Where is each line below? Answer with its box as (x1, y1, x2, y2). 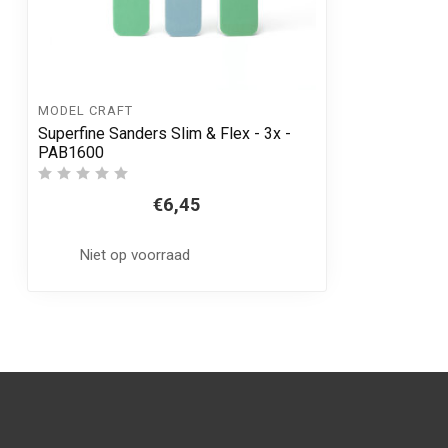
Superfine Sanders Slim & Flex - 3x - (38, 123, 291, 143)
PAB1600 (38, 142, 104, 162)
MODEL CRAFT (38, 103, 133, 119)
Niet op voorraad (78, 245, 190, 264)
